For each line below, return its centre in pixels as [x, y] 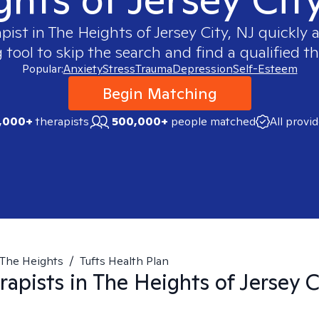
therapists [61, 121]
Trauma [153, 69]
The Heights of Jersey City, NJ [151, 32]
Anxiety [83, 69]
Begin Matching [159, 93]
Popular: [42, 69]
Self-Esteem [265, 69]
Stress [119, 69]
